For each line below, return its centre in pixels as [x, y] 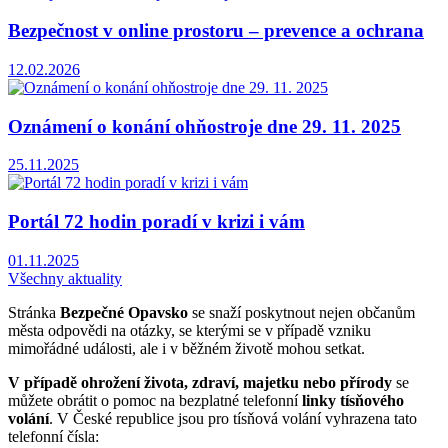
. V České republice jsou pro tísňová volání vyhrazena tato [233, 418]
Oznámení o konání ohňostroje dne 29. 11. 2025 [204, 126]
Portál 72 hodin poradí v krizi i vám [156, 222]
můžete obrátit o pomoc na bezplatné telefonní [155, 400]
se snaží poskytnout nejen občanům [301, 312]
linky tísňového [353, 400]
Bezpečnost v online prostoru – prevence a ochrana [216, 31]
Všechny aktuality [65, 278]
